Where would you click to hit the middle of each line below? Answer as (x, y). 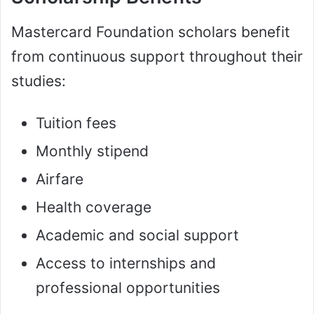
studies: (39, 81)
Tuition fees (76, 123)
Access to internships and (126, 263)
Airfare (60, 179)
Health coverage (94, 207)
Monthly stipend (92, 151)
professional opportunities (128, 287)
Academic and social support (137, 235)
